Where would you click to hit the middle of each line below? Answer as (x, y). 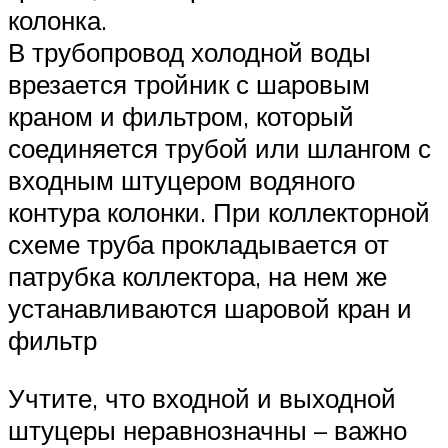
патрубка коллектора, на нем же (197, 276)
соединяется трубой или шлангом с (219, 148)
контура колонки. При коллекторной (219, 212)
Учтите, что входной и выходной (202, 397)
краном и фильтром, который (181, 116)
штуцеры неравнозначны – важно (207, 429)
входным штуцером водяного (181, 180)
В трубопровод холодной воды (189, 52)
